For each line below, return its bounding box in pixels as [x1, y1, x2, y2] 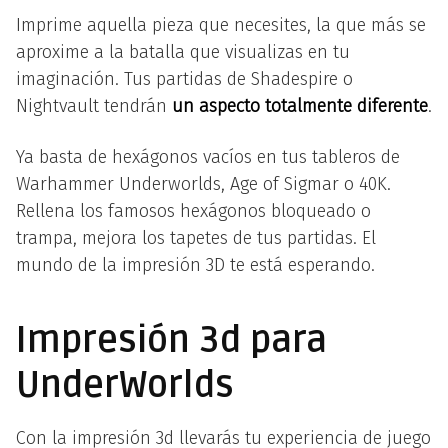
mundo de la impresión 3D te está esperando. [16, 253, 375, 276]
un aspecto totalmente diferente [172, 94, 428, 117]
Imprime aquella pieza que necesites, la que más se [16, 13, 426, 36]
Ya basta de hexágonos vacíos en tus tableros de [16, 145, 400, 168]
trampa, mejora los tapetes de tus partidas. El [16, 226, 376, 249]
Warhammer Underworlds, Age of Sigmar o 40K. [16, 172, 391, 195]
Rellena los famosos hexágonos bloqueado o [16, 199, 371, 222]
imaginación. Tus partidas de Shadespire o [16, 67, 353, 90]
